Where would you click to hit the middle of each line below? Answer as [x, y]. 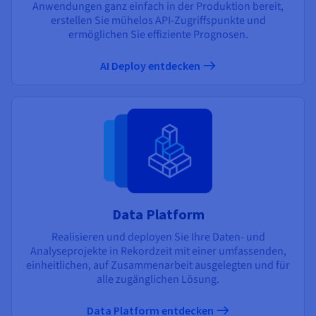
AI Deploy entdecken [151, 65]
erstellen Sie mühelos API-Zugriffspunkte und [158, 20]
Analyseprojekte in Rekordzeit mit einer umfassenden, [158, 251]
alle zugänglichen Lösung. [158, 279]
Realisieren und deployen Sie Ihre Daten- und [158, 237]
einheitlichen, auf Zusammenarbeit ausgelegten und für [158, 265]
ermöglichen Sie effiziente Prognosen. [158, 34]
